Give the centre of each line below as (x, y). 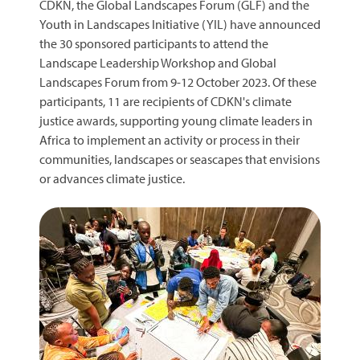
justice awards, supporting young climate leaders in (176, 120)
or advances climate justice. (112, 178)
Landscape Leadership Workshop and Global (158, 62)
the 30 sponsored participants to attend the (154, 43)
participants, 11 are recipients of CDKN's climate (166, 101)
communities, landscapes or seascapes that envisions (180, 159)
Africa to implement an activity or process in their (170, 139)
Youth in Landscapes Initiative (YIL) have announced (180, 24)
